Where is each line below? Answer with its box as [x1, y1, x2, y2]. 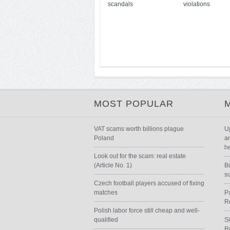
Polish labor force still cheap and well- [94, 207, 200, 214]
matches [94, 189, 118, 196]
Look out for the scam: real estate [94, 152, 186, 160]
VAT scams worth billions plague [94, 125, 184, 132]
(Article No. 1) [94, 162, 132, 169]
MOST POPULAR [94, 99, 174, 109]
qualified [94, 216, 118, 223]
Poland [94, 135, 114, 142]
